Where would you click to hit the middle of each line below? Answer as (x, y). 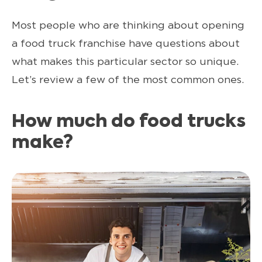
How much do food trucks (129, 122)
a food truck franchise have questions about (126, 43)
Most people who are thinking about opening (128, 25)
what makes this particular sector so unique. (125, 61)
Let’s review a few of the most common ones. (128, 79)
